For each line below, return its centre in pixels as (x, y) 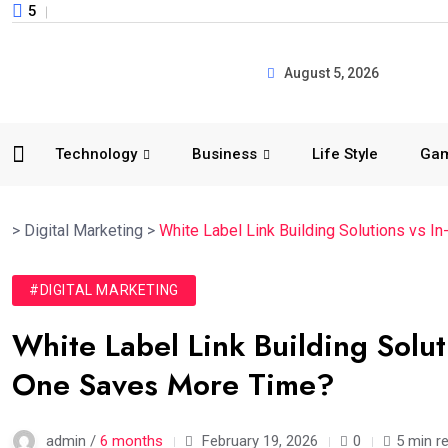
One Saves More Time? (173, 384)
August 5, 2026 (330, 72)
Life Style (345, 154)
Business (224, 154)
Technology (96, 154)
